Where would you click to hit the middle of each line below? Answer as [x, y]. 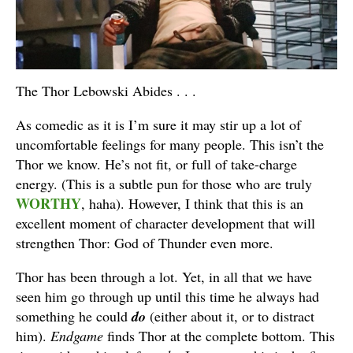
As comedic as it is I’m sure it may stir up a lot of [158, 125]
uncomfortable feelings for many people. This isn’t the [170, 145]
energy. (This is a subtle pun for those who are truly [164, 184]
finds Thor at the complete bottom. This [221, 336]
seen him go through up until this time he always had [167, 297]
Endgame [79, 336]
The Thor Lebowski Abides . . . [106, 91]
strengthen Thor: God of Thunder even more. [145, 243]
